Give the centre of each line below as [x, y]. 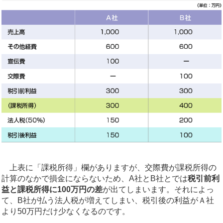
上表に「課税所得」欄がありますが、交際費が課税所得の [109, 167]
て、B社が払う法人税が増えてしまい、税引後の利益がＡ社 [108, 200]
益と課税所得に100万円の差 [52, 189]
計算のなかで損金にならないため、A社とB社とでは [95, 178]
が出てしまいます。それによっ [158, 189]
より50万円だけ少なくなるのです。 [66, 211]
